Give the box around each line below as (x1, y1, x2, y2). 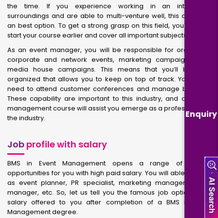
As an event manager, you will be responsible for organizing (7, 45, 211, 54)
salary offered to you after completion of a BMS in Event (7, 198, 211, 207)
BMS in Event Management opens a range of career (7, 159, 211, 168)
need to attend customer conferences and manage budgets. (7, 84, 211, 93)
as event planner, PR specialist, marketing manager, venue (7, 178, 211, 187)
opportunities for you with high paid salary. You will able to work (7, 168, 211, 178)
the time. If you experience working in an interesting (7, 1, 211, 11)
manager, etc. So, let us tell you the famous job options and (7, 188, 211, 197)
